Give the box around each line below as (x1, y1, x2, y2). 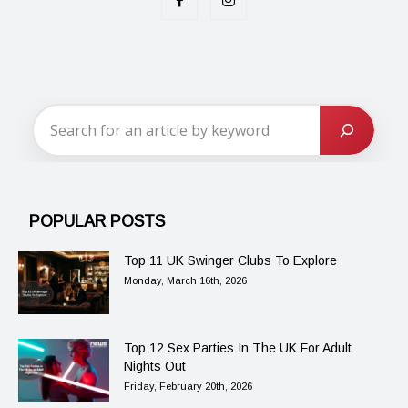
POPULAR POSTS (29, 212, 165, 231)
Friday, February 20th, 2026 (124, 381, 252, 393)
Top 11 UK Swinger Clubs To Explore (124, 253, 337, 269)
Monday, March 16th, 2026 (124, 275, 247, 287)
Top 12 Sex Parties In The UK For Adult (124, 341, 352, 356)
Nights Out (124, 359, 186, 374)
